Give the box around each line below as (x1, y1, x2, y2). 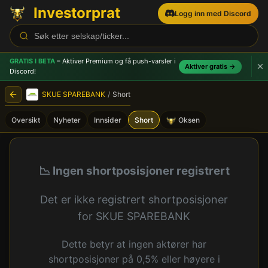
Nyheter (53, 115, 81, 124)
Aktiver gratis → (185, 62, 236, 71)
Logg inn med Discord (175, 8, 251, 18)
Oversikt (11, 115, 40, 124)
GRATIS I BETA (10, 57, 55, 66)
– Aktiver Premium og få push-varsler (55, 57, 172, 66)
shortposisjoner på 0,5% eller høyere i (48, 252, 220, 265)
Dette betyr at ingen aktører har (62, 237, 206, 250)
